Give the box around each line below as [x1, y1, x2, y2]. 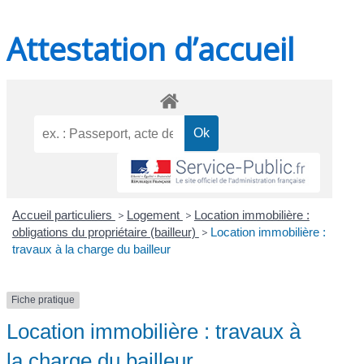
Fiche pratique [11, 294, 76, 306]
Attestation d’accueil [6, 27, 295, 70]
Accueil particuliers [11, 208, 115, 223]
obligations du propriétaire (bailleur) [11, 225, 199, 240]
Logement [126, 208, 183, 223]
